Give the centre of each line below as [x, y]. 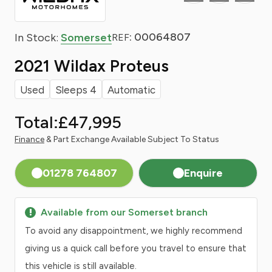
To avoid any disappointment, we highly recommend [134, 231]
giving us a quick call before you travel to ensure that [136, 248]
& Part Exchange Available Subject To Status [132, 139]
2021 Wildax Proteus [92, 66]
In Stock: [38, 37]
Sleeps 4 [76, 90]
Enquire [203, 173]
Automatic [131, 90]
